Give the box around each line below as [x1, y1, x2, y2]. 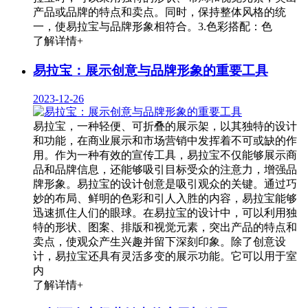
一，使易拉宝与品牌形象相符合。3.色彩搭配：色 [33, 21, 272, 33]
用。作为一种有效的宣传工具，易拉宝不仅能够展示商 [33, 148, 297, 161]
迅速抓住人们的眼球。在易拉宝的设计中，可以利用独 [33, 206, 297, 219]
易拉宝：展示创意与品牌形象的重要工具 [33, 63, 268, 78]
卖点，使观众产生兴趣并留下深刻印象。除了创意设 [33, 235, 286, 247]
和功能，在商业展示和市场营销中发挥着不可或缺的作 [33, 134, 297, 146]
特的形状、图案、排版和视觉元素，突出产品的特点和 [33, 221, 297, 233]
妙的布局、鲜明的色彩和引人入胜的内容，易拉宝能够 [33, 192, 297, 204]
